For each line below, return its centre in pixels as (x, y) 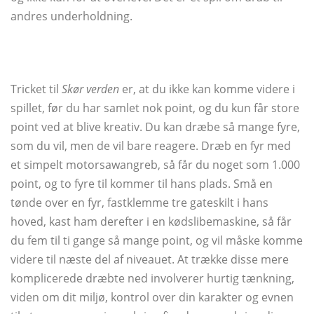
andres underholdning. (71, 16)
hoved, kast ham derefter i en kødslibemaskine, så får (151, 222)
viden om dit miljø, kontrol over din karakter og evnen (152, 298)
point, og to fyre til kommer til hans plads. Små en (142, 184)
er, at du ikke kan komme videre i (207, 89)
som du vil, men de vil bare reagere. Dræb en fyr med (151, 146)
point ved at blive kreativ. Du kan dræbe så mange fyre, (155, 127)
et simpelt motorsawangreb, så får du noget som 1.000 (155, 165)
